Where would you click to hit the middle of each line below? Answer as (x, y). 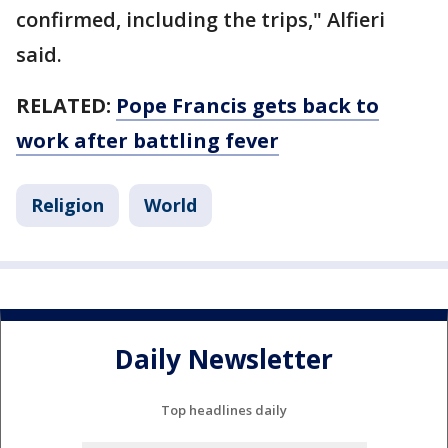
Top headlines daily (224, 410)
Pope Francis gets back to (247, 106)
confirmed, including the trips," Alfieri (200, 20)
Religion (67, 205)
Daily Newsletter (224, 358)
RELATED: (66, 106)
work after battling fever (147, 141)
